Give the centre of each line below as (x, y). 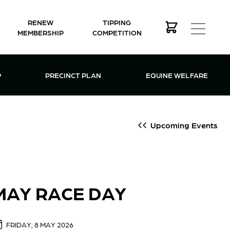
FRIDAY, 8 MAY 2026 (40, 224)
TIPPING (117, 22)
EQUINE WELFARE (177, 75)
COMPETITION (117, 32)
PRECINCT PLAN (73, 75)
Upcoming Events (184, 125)
